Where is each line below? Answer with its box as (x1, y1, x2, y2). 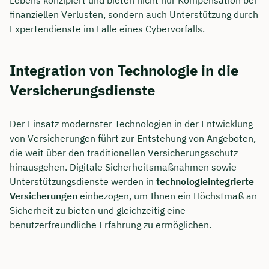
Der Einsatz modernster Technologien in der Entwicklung (10, 118, 253, 130)
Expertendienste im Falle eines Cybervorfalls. (10, 23, 205, 35)
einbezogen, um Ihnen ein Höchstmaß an (77, 190, 257, 202)
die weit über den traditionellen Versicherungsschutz (10, 147, 238, 159)
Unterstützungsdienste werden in (10, 175, 156, 188)
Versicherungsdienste (10, 80, 155, 100)
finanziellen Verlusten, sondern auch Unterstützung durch (10, 8, 258, 21)
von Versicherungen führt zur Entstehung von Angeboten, (10, 132, 256, 145)
